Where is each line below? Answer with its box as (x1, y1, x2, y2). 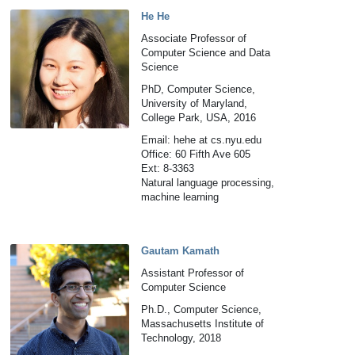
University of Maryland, (141, 97, 248, 109)
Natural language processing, (141, 177, 275, 189)
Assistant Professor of (141, 267, 245, 279)
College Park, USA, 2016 (141, 112, 257, 124)
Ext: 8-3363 (141, 162, 195, 174)
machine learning (141, 191, 219, 203)
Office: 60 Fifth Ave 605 (141, 148, 251, 160)
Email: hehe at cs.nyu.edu (141, 134, 262, 146)
